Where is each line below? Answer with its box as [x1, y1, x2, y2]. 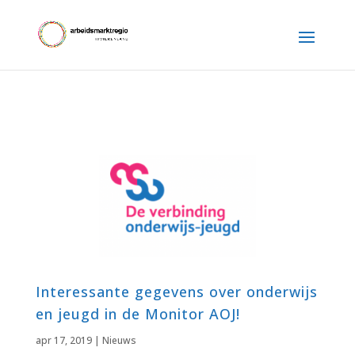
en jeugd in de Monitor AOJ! [35, 304, 240, 324]
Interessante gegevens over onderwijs [35, 282, 318, 302]
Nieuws [101, 334, 136, 348]
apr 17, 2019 [35, 334, 92, 348]
